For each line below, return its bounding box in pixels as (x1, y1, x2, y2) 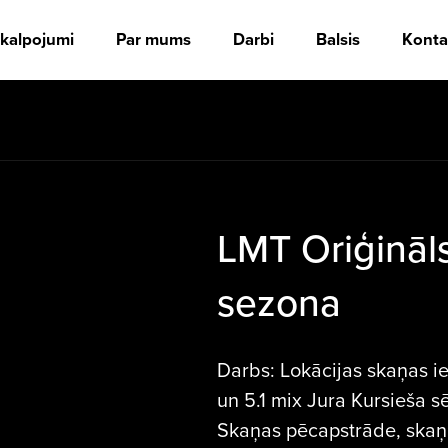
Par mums (116, 27, 191, 52)
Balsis (316, 27, 360, 52)
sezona (216, 274, 341, 329)
